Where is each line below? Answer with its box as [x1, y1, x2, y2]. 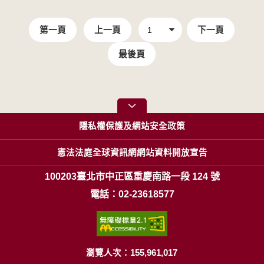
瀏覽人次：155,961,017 [86, 247, 178, 258]
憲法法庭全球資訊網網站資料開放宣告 [57, 148, 207, 157]
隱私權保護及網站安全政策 [79, 121, 185, 131]
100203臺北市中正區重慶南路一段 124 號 [44, 171, 220, 181]
